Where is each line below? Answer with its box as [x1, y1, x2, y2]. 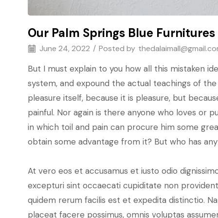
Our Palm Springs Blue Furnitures [28, 25, 215, 41]
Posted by [99, 43, 135, 54]
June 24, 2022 [37, 43, 90, 54]
